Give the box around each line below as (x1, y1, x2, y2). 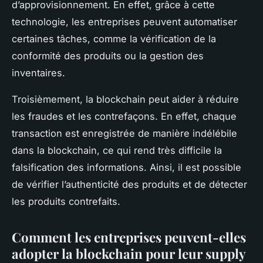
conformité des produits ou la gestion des (12, 50, 204, 62)
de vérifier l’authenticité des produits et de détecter (12, 178, 247, 191)
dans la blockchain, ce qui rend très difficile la (12, 144, 222, 157)
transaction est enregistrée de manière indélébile (12, 127, 237, 140)
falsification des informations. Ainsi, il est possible (12, 161, 241, 174)
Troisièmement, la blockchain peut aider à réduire (12, 93, 239, 106)
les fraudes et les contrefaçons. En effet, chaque (12, 110, 237, 123)
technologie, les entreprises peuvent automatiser (12, 16, 237, 28)
